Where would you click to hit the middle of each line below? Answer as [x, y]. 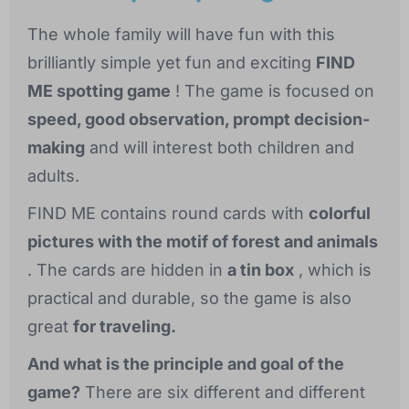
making [56, 148]
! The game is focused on [273, 91]
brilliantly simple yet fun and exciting [172, 63]
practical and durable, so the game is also [189, 299]
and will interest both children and [220, 148]
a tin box [261, 270]
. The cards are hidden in [127, 270]
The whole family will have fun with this [181, 35]
